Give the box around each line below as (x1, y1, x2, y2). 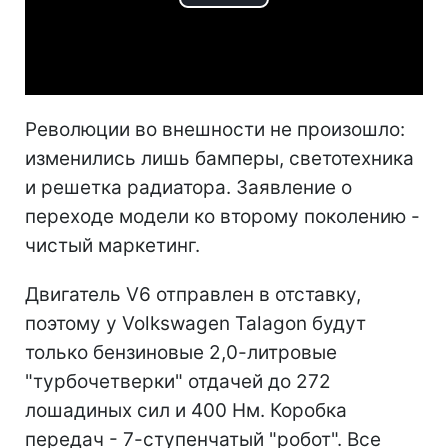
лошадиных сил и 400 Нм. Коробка (25, 399, 347, 423)
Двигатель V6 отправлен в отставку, (25, 283, 361, 307)
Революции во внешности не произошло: (25, 118, 405, 142)
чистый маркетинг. (25, 234, 200, 258)
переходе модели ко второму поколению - (25, 205, 420, 229)
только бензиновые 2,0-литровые (25, 341, 337, 365)
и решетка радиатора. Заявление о (25, 176, 352, 200)
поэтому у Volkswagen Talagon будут (25, 312, 366, 336)
